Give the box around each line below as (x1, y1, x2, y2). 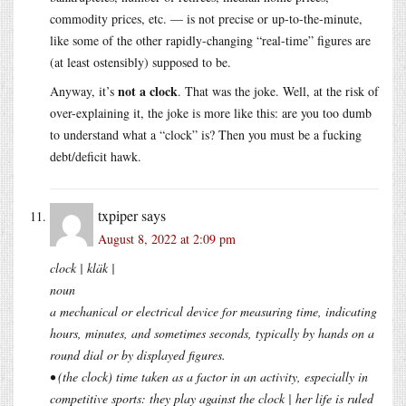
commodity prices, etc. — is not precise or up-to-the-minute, (50, 9, 362, 27)
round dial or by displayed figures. (50, 345, 226, 363)
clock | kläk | (50, 258, 115, 276)
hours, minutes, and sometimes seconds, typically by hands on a (50, 324, 374, 342)
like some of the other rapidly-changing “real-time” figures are (50, 31, 371, 49)
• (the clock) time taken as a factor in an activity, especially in (50, 367, 368, 385)
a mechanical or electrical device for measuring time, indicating (50, 302, 377, 320)
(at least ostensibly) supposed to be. (50, 53, 231, 71)
